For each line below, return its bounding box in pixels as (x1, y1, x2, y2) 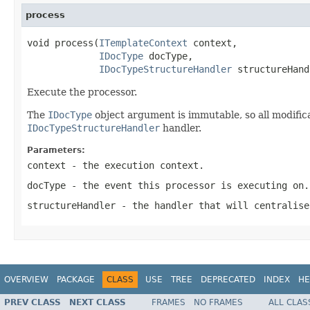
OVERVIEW (4, 274, 48, 284)
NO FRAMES (194, 298, 243, 308)
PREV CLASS (4, 298, 61, 308)
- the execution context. (66, 159, 204, 171)
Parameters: (27, 145, 85, 155)
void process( (27, 37, 99, 48)
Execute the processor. (27, 86, 137, 98)
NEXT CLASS (69, 298, 126, 308)
